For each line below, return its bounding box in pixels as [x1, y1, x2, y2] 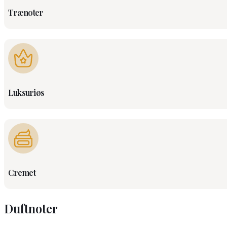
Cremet [8, 167, 35, 178]
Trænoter [8, 7, 43, 18]
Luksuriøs [8, 87, 45, 98]
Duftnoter [4, 200, 58, 217]
